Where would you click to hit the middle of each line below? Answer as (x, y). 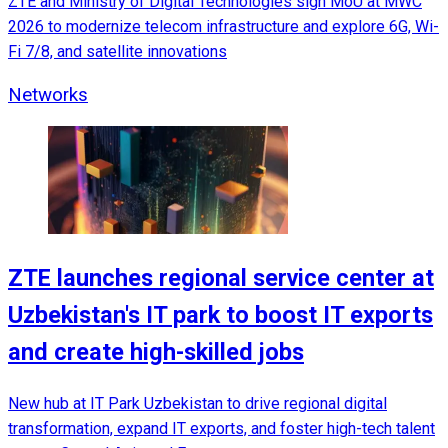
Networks (48, 94)
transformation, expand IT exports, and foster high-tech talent (221, 428)
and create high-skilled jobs (156, 352)
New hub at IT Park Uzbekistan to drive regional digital (197, 403)
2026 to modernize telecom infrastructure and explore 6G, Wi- (223, 26)
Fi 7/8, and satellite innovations (117, 51)
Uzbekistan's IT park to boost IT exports (220, 315)
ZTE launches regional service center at (221, 278)
